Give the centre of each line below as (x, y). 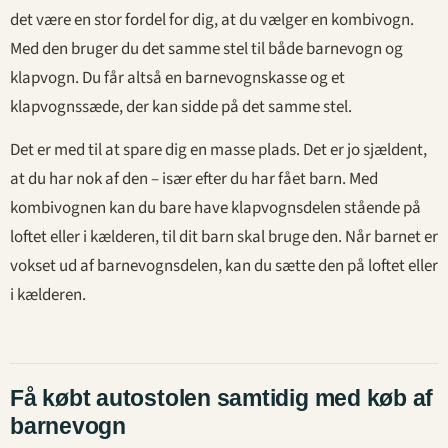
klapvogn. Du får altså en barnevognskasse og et (177, 77)
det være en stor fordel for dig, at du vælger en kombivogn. (212, 19)
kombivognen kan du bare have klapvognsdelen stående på (215, 208)
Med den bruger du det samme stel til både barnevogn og (206, 48)
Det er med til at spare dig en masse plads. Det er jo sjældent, (218, 150)
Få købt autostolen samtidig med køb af (222, 397)
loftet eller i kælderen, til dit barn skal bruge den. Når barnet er (224, 237)
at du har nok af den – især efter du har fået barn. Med (194, 179)
